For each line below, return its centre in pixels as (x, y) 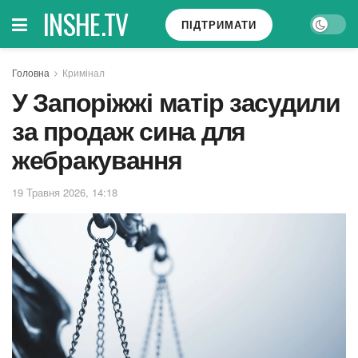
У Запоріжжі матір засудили (176, 101)
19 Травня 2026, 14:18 (65, 192)
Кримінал (84, 72)
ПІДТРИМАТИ (219, 24)
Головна (31, 72)
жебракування (97, 159)
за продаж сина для (129, 130)
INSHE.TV (86, 24)
